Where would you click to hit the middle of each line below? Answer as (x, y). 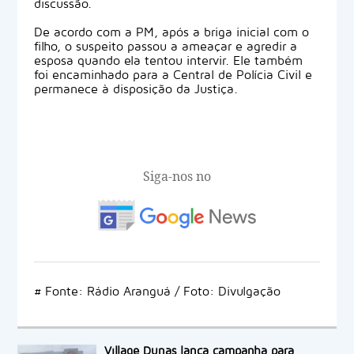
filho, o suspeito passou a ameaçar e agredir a (165, 46)
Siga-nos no (177, 176)
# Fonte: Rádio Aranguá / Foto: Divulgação (157, 291)
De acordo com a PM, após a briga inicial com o (171, 32)
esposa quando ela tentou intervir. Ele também (168, 60)
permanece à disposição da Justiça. (136, 89)
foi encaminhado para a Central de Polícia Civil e (173, 75)
